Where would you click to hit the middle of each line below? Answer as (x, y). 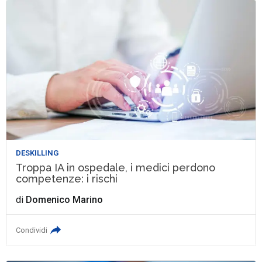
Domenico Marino (65, 199)
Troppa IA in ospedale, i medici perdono (116, 167)
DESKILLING (37, 153)
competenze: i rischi (67, 178)
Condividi (32, 230)
